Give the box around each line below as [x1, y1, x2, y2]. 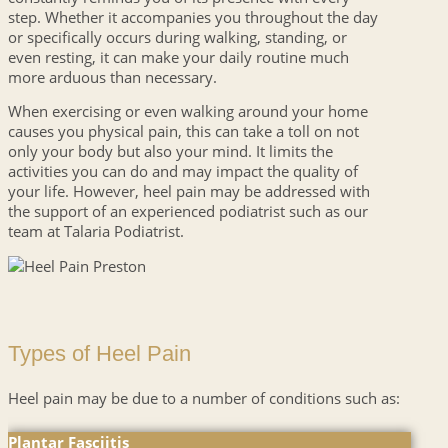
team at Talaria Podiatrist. [8, 221, 196, 242]
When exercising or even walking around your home [8, 101, 368, 122]
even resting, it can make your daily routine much [8, 46, 349, 67]
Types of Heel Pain [8, 340, 191, 366]
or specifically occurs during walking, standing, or [8, 26, 347, 47]
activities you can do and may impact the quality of [8, 161, 358, 182]
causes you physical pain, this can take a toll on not [8, 121, 359, 142]
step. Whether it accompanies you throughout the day [8, 6, 378, 27]
